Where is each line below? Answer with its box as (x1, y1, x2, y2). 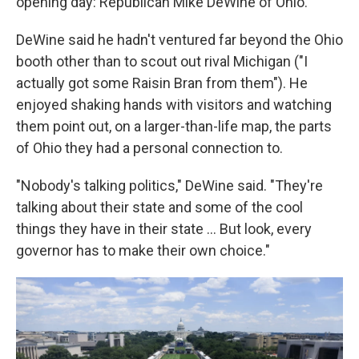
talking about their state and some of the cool (16, 199, 303, 216)
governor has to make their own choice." (16, 242, 270, 259)
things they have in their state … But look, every (16, 220, 312, 237)
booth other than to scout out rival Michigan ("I (16, 53, 308, 70)
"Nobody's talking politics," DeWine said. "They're (16, 177, 323, 194)
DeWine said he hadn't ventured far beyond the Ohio (16, 31, 343, 48)
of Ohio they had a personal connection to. (16, 139, 283, 156)
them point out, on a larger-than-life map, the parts (16, 118, 332, 135)
